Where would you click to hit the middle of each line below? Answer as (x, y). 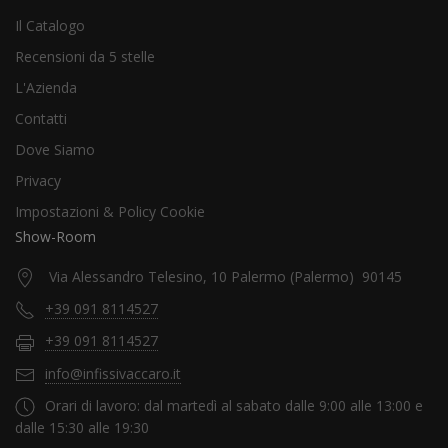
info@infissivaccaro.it (113, 373)
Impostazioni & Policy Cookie (110, 211)
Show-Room (55, 236)
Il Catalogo (50, 25)
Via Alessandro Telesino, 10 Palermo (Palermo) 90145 (225, 276)
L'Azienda (46, 87)
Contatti (41, 118)
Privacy (38, 180)
